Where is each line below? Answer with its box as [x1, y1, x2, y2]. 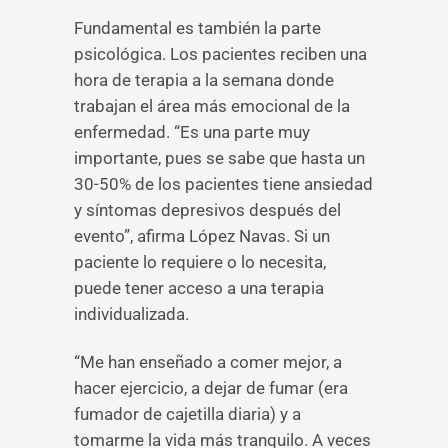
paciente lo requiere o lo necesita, [74, 252, 326, 272]
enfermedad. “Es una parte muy [74, 122, 310, 142]
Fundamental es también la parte [74, 18, 321, 38]
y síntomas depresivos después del [74, 200, 341, 220]
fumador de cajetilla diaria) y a [74, 404, 301, 424]
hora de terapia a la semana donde [74, 70, 334, 90]
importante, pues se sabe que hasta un [74, 148, 365, 168]
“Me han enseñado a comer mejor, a [74, 352, 342, 372]
